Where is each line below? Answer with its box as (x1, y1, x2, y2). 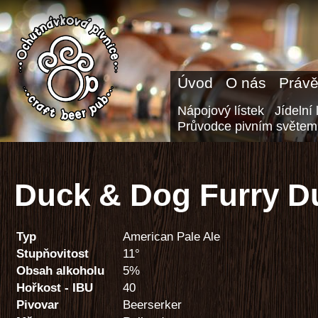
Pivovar (16, 297, 59, 312)
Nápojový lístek (177, 103, 264, 118)
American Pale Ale (123, 229, 220, 243)
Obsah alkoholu (16, 263, 104, 278)
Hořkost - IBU (16, 280, 93, 295)
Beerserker (123, 297, 182, 312)
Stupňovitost (16, 246, 89, 261)
